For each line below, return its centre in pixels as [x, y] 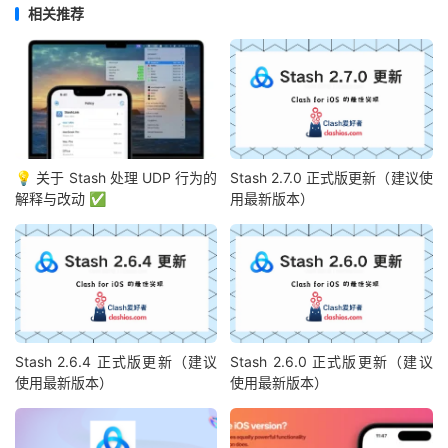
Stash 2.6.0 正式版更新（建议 [331, 362]
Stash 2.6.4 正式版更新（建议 [116, 362]
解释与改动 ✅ [60, 198]
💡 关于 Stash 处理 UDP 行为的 [116, 177]
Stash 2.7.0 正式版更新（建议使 [331, 177]
